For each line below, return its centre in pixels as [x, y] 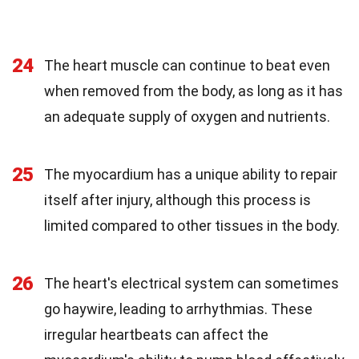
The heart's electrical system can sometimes [192, 283]
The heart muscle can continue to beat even [187, 65]
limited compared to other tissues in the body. [192, 225]
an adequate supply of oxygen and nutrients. [187, 116]
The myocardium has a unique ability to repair [191, 174]
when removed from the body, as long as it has [194, 91]
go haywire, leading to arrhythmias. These [178, 309]
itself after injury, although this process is [177, 200]
